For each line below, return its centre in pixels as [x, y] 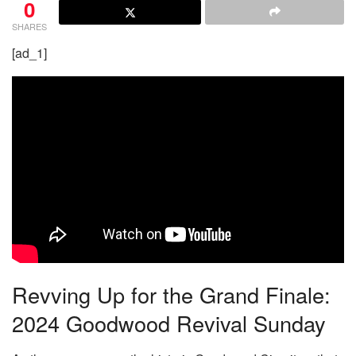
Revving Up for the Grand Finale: [171, 295]
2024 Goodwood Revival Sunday [169, 323]
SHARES [29, 26]
